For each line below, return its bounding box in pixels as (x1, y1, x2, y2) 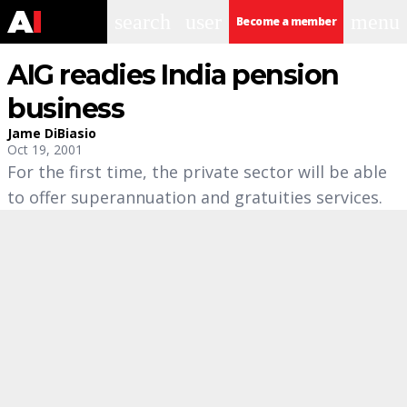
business (7, 92, 124, 125)
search (114, 10, 171, 34)
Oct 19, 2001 (7, 141, 83, 158)
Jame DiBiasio (7, 124, 96, 142)
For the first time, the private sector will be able (7, 161, 387, 183)
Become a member (236, 14, 336, 29)
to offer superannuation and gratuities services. (7, 186, 382, 208)
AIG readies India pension (7, 58, 339, 92)
